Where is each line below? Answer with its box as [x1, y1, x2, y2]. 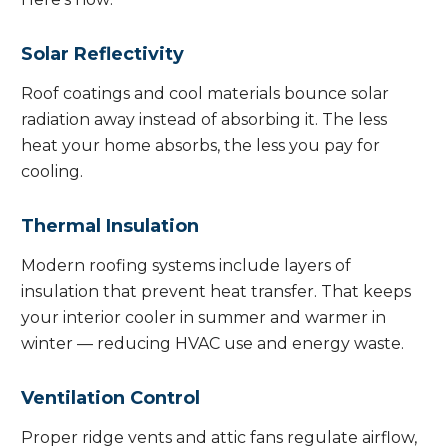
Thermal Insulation [21, 215, 199, 238]
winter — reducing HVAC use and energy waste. [21, 334, 404, 354]
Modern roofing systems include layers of [21, 256, 351, 276]
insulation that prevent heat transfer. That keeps [21, 282, 411, 302]
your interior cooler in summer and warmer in [21, 308, 386, 328]
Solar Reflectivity [21, 43, 184, 66]
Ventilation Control [21, 387, 200, 410]
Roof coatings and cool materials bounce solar [21, 84, 389, 104]
